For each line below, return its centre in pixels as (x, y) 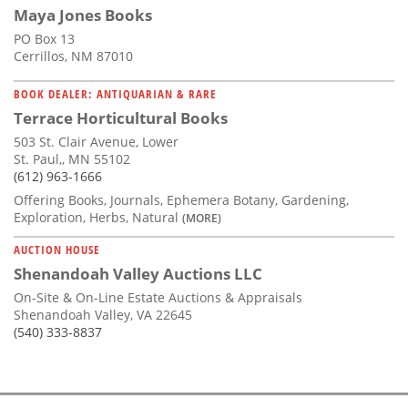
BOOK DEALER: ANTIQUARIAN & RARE (115, 94)
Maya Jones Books (83, 15)
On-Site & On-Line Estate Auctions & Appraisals (158, 298)
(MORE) (202, 218)
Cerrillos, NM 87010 (73, 56)
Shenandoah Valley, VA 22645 (103, 315)
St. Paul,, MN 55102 (72, 159)
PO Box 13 (44, 39)
